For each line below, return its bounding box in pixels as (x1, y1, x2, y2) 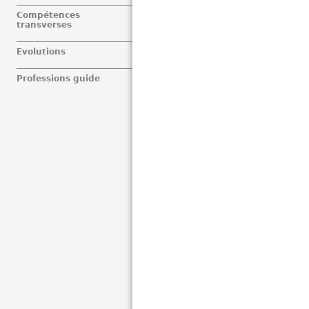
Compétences (17, 10, 80, 21)
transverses (17, 20, 72, 30)
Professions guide (17, 74, 100, 84)
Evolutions (17, 47, 66, 57)
